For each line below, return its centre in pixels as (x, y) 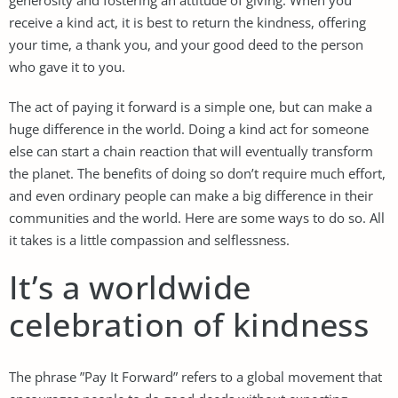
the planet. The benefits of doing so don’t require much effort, (197, 173)
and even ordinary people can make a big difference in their (191, 195)
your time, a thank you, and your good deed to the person (186, 44)
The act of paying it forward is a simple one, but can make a (191, 106)
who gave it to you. (67, 66)
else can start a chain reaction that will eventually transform (191, 151)
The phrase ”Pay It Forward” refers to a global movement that (195, 376)
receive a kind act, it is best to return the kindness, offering (187, 22)
